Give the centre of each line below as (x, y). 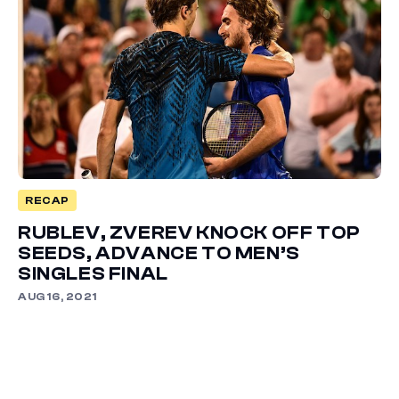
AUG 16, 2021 (57, 297)
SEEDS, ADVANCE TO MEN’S (159, 253)
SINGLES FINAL (93, 274)
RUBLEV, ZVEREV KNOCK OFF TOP (189, 233)
